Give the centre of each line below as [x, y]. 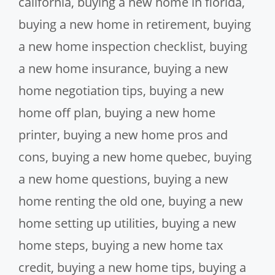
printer [38, 134]
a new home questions [83, 179]
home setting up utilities [87, 223]
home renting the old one [90, 201]
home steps [52, 245]
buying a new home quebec [130, 157]
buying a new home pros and [145, 134]
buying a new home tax [157, 245]
